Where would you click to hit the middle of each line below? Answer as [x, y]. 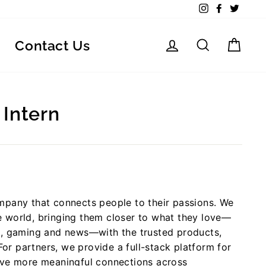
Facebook [244, 9]
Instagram [229, 9]
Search [235, 43]
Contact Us [53, 45]
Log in [202, 43]
